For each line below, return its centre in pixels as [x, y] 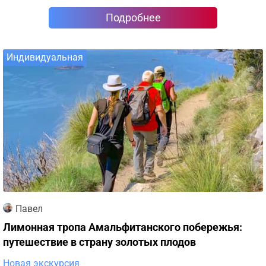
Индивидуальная [45, 57]
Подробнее [133, 18]
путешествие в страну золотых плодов [99, 242]
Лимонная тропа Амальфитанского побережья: [123, 227]
